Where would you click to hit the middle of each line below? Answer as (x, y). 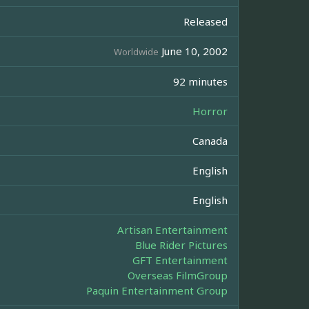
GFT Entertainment (180, 260)
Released (206, 22)
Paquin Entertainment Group (157, 291)
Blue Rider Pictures (181, 245)
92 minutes (200, 82)
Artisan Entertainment (172, 230)
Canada (210, 141)
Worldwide (136, 52)
